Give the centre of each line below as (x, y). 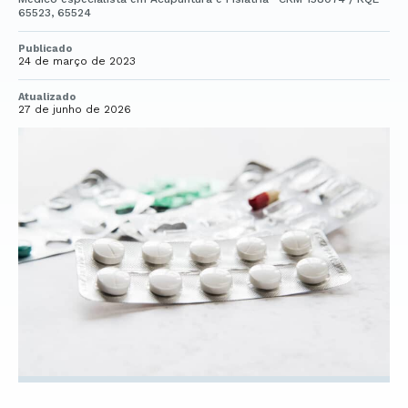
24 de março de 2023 (77, 61)
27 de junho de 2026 (75, 109)
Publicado (45, 49)
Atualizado (47, 97)
